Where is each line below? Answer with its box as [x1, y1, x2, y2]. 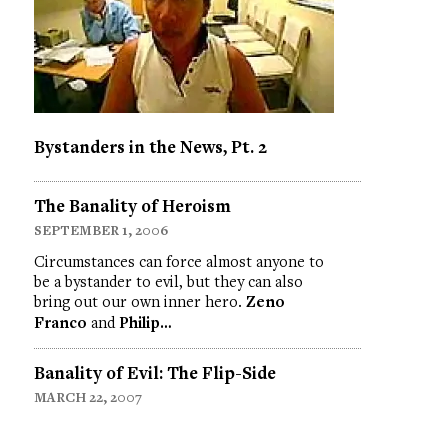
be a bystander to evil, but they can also [33, 271, 303, 292]
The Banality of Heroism [33, 194, 231, 218]
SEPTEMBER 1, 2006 [33, 221, 168, 240]
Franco [33, 312, 87, 334]
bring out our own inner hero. [33, 291, 246, 312]
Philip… [118, 312, 172, 334]
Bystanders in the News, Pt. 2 [33, 135, 267, 159]
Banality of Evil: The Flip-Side [33, 361, 276, 385]
